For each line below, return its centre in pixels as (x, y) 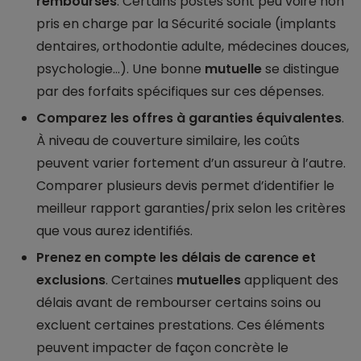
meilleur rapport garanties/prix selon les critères (191, 209)
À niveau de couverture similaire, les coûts (168, 141)
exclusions (71, 280)
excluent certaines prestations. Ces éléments (180, 326)
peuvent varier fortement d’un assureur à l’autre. (191, 164)
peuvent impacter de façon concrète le (162, 348)
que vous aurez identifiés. (114, 231)
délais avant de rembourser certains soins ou (178, 303)
